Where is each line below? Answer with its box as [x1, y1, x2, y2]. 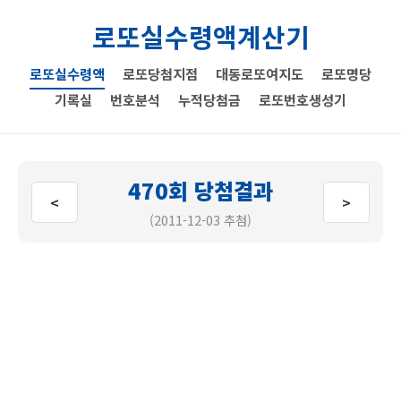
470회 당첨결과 [128, 175, 273, 206]
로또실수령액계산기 [91, 18, 310, 55]
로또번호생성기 [259, 90, 346, 109]
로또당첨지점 [123, 64, 198, 83]
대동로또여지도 [216, 64, 303, 83]
